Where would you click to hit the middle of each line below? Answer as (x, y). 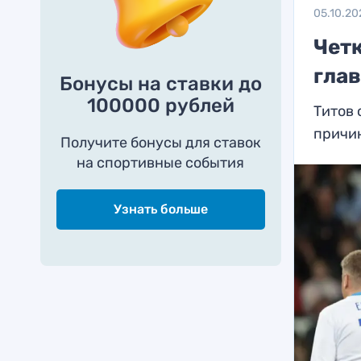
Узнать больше (160, 209)
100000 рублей (160, 106)
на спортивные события (161, 163)
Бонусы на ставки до (160, 84)
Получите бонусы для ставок (160, 143)
